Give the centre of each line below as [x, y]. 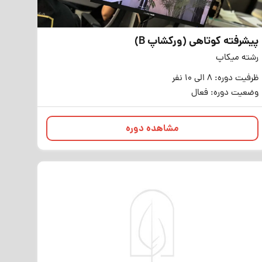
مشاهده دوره [152, 129]
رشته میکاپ [237, 58]
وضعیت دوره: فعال [225, 93]
